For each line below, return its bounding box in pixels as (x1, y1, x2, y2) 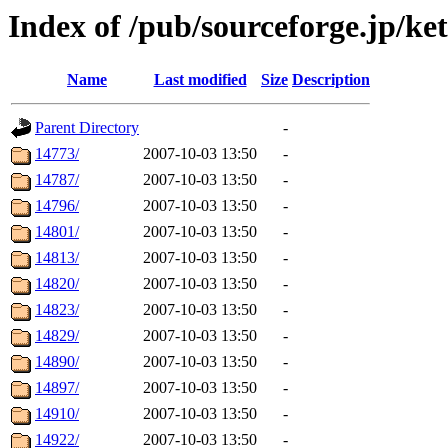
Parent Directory (35, 119, 139, 137)
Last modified (153, 71, 247, 89)
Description (292, 71, 370, 89)
